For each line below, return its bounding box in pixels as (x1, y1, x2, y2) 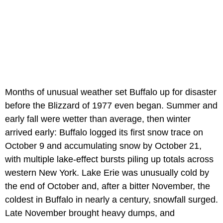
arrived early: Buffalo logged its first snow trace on (5, 127, 203, 138)
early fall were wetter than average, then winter (5, 114, 191, 124)
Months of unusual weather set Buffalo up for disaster (5, 87, 217, 98)
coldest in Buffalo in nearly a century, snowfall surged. (5, 195, 218, 205)
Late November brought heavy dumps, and (5, 208, 175, 219)
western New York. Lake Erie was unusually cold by (5, 168, 209, 178)
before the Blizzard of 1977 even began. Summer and (5, 101, 218, 111)
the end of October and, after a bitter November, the (5, 181, 210, 192)
